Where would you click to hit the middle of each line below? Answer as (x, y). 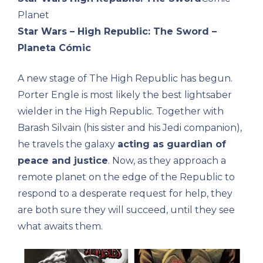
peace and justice (63, 160)
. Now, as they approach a (167, 160)
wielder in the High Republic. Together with (121, 111)
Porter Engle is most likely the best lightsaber (125, 95)
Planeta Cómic (54, 48)
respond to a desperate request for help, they (125, 193)
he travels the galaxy (68, 144)
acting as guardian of (172, 144)
